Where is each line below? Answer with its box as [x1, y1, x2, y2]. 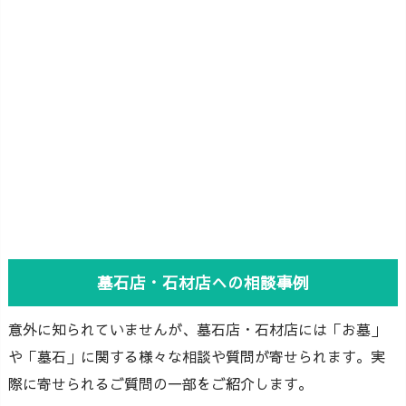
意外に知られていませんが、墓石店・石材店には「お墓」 [8, 318, 385, 339]
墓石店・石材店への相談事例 [97, 270, 309, 294]
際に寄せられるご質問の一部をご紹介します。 [8, 372, 313, 393]
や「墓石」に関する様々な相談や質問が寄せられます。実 [8, 345, 385, 366]
